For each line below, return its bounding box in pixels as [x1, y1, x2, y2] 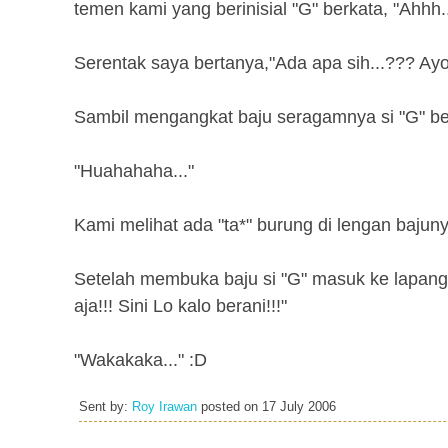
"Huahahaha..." [74, 161, 194, 181]
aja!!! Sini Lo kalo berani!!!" [74, 296, 287, 316]
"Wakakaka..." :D [74, 350, 207, 370]
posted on [197, 400, 262, 414]
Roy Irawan [132, 400, 197, 414]
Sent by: [79, 400, 132, 414]
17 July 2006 [262, 400, 336, 414]
